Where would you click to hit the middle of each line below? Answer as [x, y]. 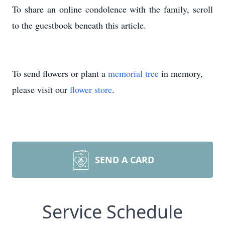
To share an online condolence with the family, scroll [113, 9]
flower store [91, 89]
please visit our [41, 89]
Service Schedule [113, 212]
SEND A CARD [125, 160]
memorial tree [133, 73]
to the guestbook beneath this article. [79, 25]
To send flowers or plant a [60, 73]
